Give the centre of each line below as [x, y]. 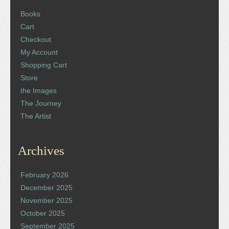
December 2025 [47, 187]
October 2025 [43, 213]
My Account [39, 52]
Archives [41, 150]
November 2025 [47, 200]
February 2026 [44, 175]
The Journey [41, 103]
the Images [39, 90]
